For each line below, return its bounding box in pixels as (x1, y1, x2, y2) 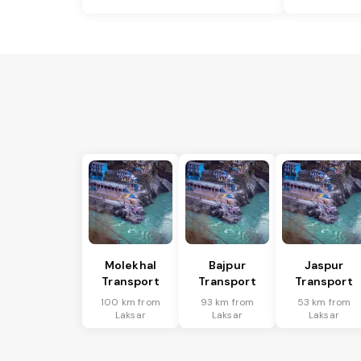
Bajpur (209, 258, 246, 273)
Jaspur (304, 258, 344, 273)
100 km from (101, 296, 160, 309)
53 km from (297, 296, 351, 309)
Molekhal (104, 258, 157, 273)
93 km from (200, 296, 255, 309)
